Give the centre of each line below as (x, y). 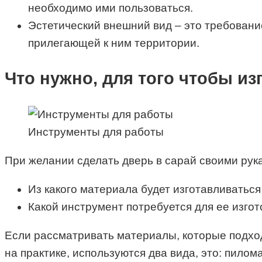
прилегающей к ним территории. (114, 43)
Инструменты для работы (96, 132)
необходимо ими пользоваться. (111, 8)
